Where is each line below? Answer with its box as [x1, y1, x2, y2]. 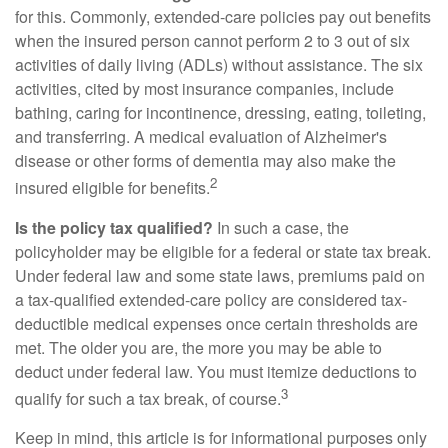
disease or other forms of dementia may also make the [15, 149, 396, 173]
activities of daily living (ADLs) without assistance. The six [15, 53, 423, 77]
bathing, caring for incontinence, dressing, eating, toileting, [15, 101, 426, 125]
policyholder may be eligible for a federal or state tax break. [15, 239, 431, 263]
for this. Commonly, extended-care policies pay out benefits [15, 5, 431, 29]
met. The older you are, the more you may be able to [15, 335, 382, 359]
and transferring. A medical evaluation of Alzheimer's [15, 125, 387, 149]
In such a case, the [213, 215, 349, 239]
